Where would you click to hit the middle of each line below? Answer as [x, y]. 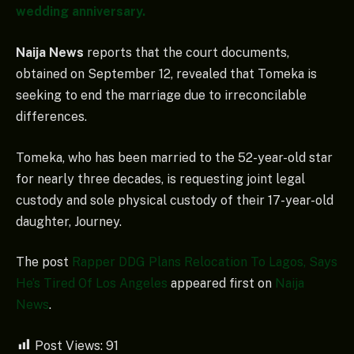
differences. [51, 116]
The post [44, 262]
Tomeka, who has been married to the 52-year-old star [174, 157]
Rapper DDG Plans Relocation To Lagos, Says [205, 262]
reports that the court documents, [186, 52]
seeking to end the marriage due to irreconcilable [161, 95]
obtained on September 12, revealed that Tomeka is [166, 73]
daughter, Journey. [69, 221]
